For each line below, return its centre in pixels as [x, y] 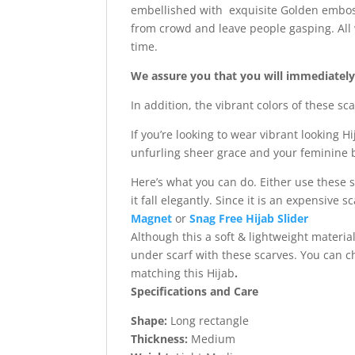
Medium [212, 339]
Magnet [152, 219]
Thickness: [160, 339]
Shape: [149, 321]
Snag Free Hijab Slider [249, 219]
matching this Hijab [183, 273]
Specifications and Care [195, 292]
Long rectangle [208, 321]
